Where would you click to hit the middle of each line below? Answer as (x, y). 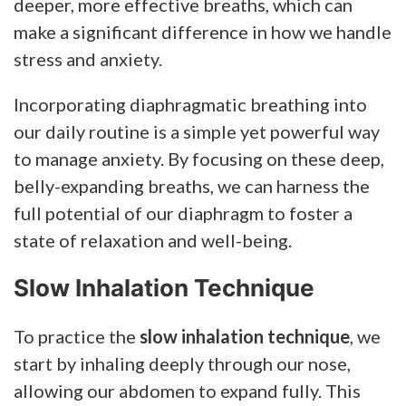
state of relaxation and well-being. (153, 240)
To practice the (77, 336)
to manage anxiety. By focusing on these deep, (199, 158)
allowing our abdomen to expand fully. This (187, 390)
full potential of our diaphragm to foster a (183, 213)
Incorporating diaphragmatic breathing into (190, 104)
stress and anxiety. (88, 58)
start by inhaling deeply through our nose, (182, 363)
